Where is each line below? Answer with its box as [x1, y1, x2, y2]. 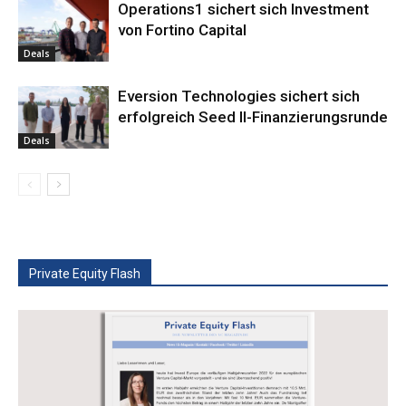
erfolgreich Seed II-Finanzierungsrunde [118, 108, 388, 127]
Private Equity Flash [29, 266, 140, 282]
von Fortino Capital [118, 21, 246, 40]
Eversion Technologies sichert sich [118, 87, 360, 106]
